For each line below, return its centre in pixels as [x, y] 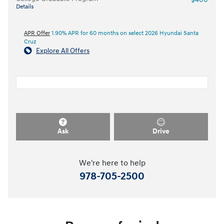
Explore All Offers [63, 50]
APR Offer [37, 33]
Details [25, 6]
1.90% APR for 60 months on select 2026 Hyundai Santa [124, 33]
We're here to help [112, 163]
